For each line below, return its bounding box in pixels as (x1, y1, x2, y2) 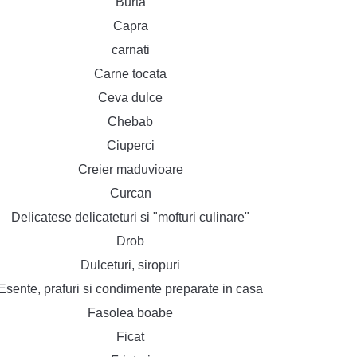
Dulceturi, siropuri (80, 258, 180, 272)
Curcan (109, 186, 151, 200)
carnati (111, 43, 150, 57)
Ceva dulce (98, 91, 163, 104)
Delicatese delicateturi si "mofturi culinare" (11, 210, 249, 224)
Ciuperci (106, 139, 155, 152)
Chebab (108, 115, 153, 128)
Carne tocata (94, 67, 167, 80)
